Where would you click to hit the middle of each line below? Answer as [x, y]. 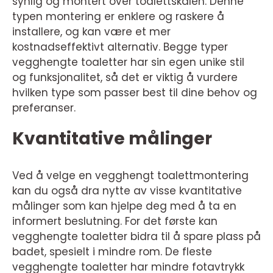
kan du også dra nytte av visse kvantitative [127, 190]
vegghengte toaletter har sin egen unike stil [128, 62]
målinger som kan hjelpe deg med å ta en [124, 206]
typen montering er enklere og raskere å [118, 16]
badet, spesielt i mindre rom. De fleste [112, 251]
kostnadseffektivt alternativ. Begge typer [120, 47]
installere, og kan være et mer [91, 31]
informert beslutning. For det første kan [115, 221]
